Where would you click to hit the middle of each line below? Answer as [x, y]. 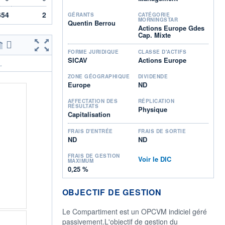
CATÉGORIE [154, 14]
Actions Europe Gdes [171, 28]
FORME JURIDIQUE [93, 51]
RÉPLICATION [156, 101]
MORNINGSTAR [158, 19]
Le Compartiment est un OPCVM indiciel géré [134, 211]
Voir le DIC [154, 159]
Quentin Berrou [91, 23]
